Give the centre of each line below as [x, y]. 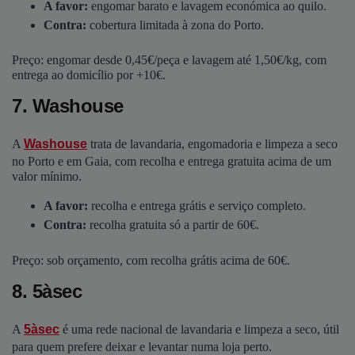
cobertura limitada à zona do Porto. [177, 25]
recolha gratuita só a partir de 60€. [174, 225]
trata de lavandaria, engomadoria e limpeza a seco [212, 144]
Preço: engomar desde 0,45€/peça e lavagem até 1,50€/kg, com [169, 60]
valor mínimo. [47, 177]
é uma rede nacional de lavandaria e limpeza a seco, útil [199, 330]
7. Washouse [68, 106]
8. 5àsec [47, 291]
